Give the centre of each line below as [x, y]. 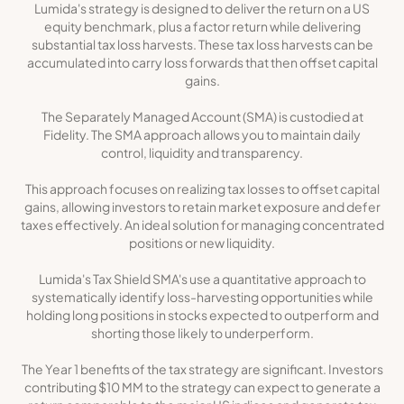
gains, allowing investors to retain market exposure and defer [202, 207]
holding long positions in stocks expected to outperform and [202, 315]
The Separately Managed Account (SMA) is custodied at [202, 117]
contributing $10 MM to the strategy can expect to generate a [202, 387]
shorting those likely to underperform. [202, 333]
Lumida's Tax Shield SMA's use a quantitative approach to [202, 279]
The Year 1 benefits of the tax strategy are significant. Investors [202, 369]
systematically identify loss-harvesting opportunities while [202, 297]
